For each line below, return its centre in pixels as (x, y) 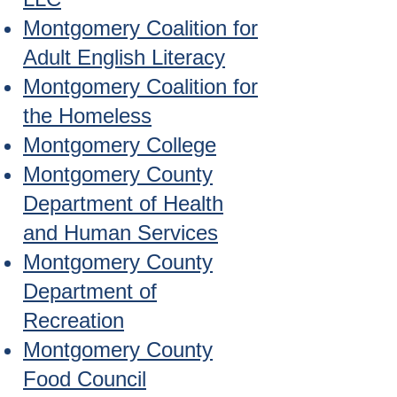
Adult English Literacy (124, 57)
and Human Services (121, 233)
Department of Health (123, 203)
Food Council (85, 379)
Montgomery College (120, 145)
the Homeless (87, 116)
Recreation (74, 320)
